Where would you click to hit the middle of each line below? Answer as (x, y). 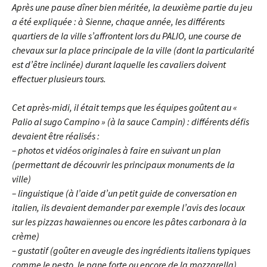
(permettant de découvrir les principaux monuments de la (123, 164)
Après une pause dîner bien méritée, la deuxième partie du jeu (132, 7)
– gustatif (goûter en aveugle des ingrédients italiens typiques (131, 250)
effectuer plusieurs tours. (59, 79)
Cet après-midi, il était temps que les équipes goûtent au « (125, 107)
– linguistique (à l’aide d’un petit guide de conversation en (124, 193)
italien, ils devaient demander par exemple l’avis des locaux (128, 207)
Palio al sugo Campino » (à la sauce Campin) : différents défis (131, 122)
